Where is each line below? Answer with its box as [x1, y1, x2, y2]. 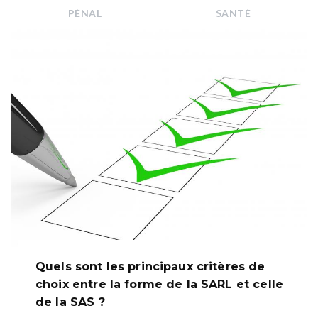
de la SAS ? [35, 295, 105, 309]
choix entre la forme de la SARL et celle [35, 278, 283, 292]
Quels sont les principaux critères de [35, 260, 265, 274]
